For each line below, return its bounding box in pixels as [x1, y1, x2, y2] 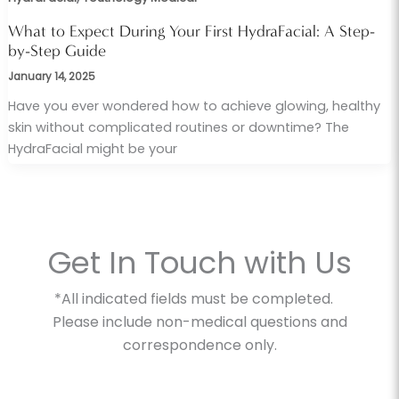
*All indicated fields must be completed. [53, 288, 346, 309]
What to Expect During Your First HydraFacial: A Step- [7, 20, 375, 41]
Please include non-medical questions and [52, 311, 347, 332]
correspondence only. [122, 334, 277, 355]
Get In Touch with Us [47, 240, 352, 284]
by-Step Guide [7, 40, 106, 61]
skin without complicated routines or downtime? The [7, 118, 349, 137]
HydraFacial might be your [7, 140, 177, 159]
